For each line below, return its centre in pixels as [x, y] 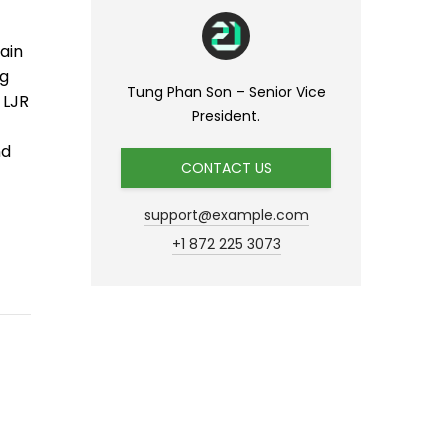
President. [226, 116]
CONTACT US [226, 168]
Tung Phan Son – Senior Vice [226, 92]
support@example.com [226, 215]
